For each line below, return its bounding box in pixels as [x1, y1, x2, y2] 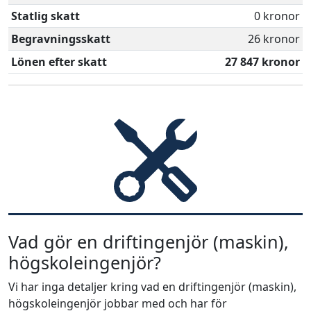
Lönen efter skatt [11, 54, 107, 69]
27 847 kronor [225, 54, 300, 69]
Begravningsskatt [11, 31, 110, 47]
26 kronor [248, 31, 300, 47]
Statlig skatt [11, 8, 80, 24]
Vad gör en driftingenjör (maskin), [8, 230, 289, 253]
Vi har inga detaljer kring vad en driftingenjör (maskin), [8, 279, 296, 294]
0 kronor [254, 8, 300, 24]
